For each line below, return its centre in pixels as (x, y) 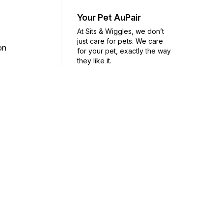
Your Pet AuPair (109, 17)
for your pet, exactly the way (124, 51)
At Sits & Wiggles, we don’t (121, 31)
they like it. (94, 60)
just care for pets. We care (120, 41)
